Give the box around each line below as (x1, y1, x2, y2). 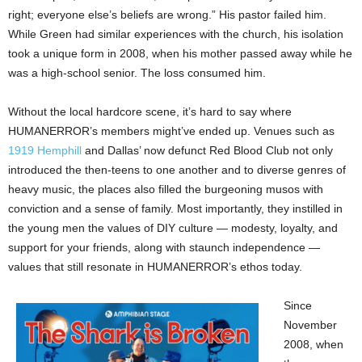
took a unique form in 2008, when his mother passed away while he (8, 47, 352, 60)
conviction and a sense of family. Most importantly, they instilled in (8, 202, 343, 215)
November (284, 318, 337, 331)
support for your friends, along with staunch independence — (8, 241, 320, 254)
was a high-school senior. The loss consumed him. (8, 66, 266, 79)
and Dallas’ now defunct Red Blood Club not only (82, 144, 333, 157)
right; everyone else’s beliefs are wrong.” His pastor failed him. (8, 8, 326, 21)
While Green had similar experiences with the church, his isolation (8, 27, 343, 40)
